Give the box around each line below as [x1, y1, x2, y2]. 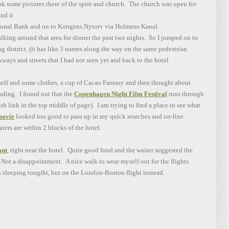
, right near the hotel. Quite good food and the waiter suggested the [7, 146, 193, 154]
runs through [167, 90, 204, 98]
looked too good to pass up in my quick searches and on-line [14, 112, 184, 120]
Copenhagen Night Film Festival [74, 90, 167, 98]
